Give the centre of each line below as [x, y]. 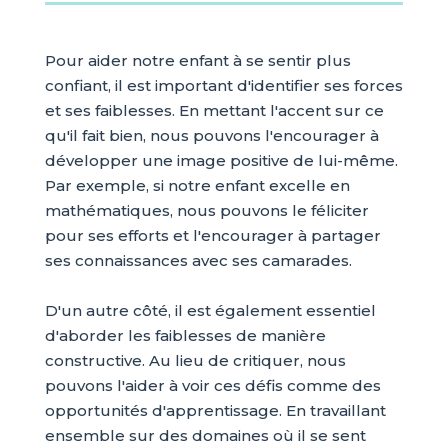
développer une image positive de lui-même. [221, 160]
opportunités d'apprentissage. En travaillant [215, 410]
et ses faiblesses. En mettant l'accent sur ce [214, 110]
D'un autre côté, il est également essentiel [210, 310]
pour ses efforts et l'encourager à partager [212, 235]
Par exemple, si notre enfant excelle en [197, 185]
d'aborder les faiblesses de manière [185, 335]
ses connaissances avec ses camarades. [198, 260]
